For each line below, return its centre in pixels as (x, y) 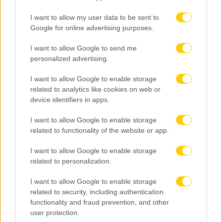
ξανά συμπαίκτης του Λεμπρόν (74, 7)
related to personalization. (71, 161)
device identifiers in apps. (70, 100)
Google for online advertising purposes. (92, 28)
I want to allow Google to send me (83, 48)
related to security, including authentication (97, 192)
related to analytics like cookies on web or (95, 89)
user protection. (55, 213)
